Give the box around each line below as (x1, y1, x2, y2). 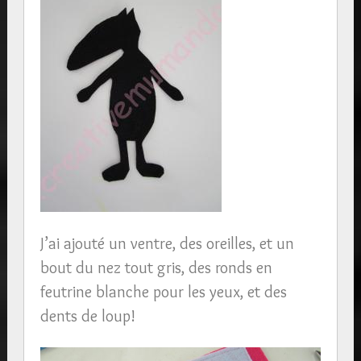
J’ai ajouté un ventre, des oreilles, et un (39, 233, 294, 253)
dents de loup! (39, 305, 135, 326)
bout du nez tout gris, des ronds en (39, 257, 272, 277)
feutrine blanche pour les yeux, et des (39, 281, 287, 301)
